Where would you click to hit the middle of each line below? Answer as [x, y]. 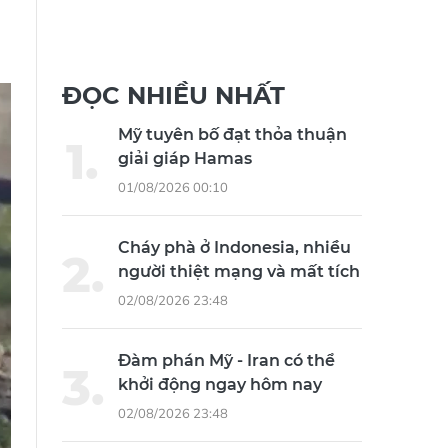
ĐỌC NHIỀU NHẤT [173, 106]
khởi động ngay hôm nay [220, 395]
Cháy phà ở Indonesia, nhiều [234, 258]
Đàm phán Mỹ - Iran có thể [226, 371]
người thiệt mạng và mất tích [239, 282]
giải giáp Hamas [185, 169]
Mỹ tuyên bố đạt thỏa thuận [232, 145]
